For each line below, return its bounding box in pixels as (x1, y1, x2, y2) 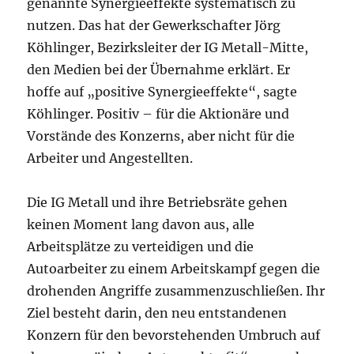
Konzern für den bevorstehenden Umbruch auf (27, 327, 321, 344)
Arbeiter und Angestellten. (27, 150, 194, 167)
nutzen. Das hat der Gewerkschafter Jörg (27, 17, 281, 34)
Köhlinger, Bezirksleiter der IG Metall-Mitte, (27, 40, 309, 56)
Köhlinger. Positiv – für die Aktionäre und (27, 106, 290, 122)
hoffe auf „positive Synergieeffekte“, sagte (27, 84, 298, 100)
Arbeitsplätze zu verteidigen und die (27, 239, 254, 255)
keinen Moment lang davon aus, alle (27, 217, 255, 233)
